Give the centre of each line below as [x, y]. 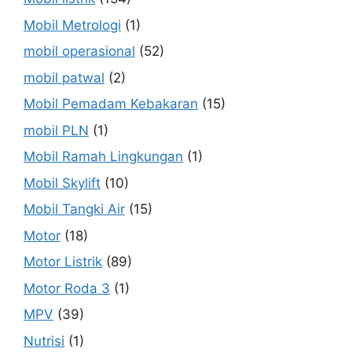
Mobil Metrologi [72, 25]
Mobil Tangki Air [74, 209]
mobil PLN [56, 130]
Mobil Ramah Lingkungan [103, 157]
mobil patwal [64, 77]
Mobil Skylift [62, 183]
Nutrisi [44, 341]
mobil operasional [79, 51]
